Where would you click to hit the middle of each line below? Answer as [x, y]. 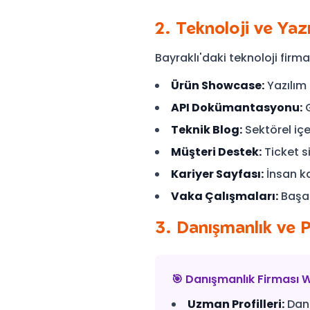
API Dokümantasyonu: [237, 108]
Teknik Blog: [207, 130]
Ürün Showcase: [218, 85]
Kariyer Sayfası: [217, 174]
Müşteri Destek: [216, 152]
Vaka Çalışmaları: [225, 196]
